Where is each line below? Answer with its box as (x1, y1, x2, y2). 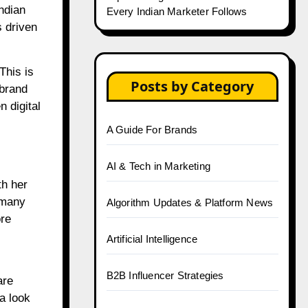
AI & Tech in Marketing (106, 160, 210, 172)
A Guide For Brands (106, 124, 198, 135)
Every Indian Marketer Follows (106, 5, 247, 17)
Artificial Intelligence (106, 233, 198, 245)
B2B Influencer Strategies (106, 269, 224, 281)
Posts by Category (131, 77, 254, 96)
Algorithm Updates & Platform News (106, 197, 274, 208)
